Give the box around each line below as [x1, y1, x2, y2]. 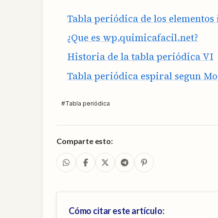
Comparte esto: [56, 136, 113, 145]
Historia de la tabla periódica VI [67, 50, 214, 63]
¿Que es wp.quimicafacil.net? [67, 31, 199, 44]
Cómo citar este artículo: [69, 205, 164, 216]
